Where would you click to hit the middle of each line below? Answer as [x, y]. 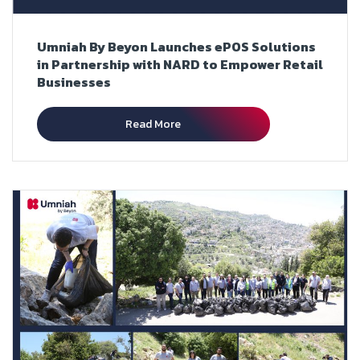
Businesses [74, 82]
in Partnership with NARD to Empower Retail [180, 64]
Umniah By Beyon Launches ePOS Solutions [176, 46]
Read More [153, 124]
